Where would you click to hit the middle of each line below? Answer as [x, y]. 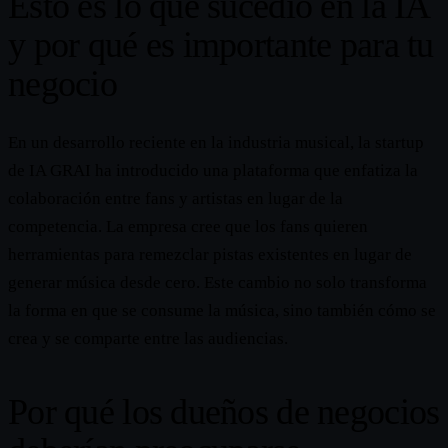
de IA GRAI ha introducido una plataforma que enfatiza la [213, 171]
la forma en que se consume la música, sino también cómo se [222, 311]
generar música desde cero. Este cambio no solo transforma [217, 283]
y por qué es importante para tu [221, 45]
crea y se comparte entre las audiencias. [148, 339]
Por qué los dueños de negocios [224, 412]
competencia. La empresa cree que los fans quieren [188, 227]
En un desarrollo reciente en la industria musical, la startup [216, 143]
